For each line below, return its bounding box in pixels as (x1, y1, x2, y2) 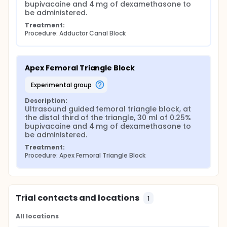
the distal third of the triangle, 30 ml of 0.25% (25, 112, 191, 123)
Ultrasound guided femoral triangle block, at (25, 104, 191, 114)
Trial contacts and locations (16, 192, 140, 204)
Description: (25, 96, 67, 105)
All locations (16, 212, 59, 220)
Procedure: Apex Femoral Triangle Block (25, 151, 145, 160)
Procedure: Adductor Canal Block (25, 29, 126, 37)
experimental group (33, 80, 92, 89)
